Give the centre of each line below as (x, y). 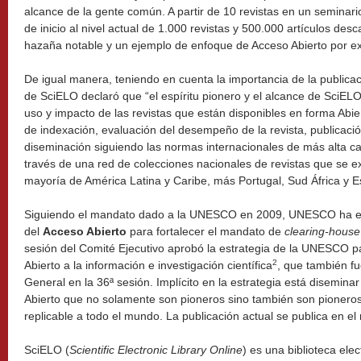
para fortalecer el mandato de (205, 231)
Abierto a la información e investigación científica (148, 265)
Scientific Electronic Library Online (156, 350)
